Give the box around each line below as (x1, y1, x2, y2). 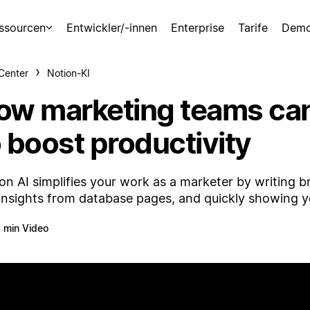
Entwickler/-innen (66, 21, 157, 35)
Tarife (238, 21, 268, 35)
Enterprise (171, 21, 224, 35)
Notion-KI (47, 67, 90, 79)
